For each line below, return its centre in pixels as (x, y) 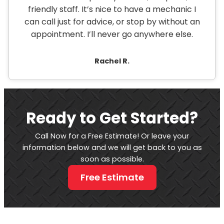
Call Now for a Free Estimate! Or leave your (112, 136)
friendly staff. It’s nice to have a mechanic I (112, 9)
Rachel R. (112, 61)
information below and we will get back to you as (112, 148)
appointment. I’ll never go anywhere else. (112, 34)
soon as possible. (112, 159)
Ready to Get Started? (112, 118)
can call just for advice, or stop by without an (112, 22)
